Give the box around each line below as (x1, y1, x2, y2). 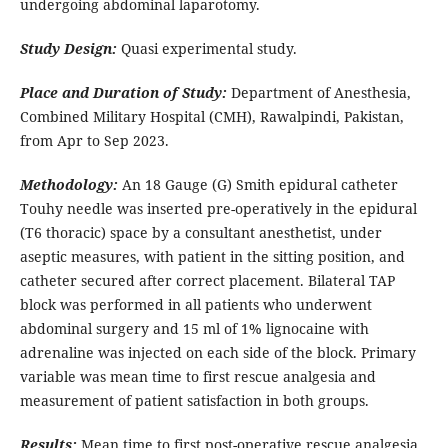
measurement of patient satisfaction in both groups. (19, 391, 369, 411)
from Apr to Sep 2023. (19, 131, 169, 151)
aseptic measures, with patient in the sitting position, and (19, 247, 405, 267)
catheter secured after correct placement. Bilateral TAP (19, 271, 395, 291)
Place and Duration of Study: (19, 83, 227, 103)
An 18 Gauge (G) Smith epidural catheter (121, 175, 398, 195)
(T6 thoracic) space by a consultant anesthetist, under (19, 223, 382, 243)
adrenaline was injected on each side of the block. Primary (19, 343, 416, 363)
